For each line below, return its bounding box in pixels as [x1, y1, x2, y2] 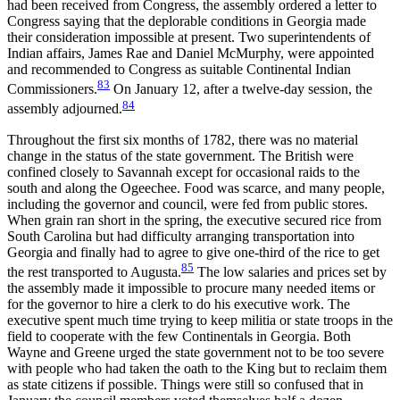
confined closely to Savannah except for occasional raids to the [7, 163, 360, 179]
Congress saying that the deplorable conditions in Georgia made [7, 13, 366, 29]
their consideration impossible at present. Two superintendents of [7, 29, 371, 46]
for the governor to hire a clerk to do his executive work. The [7, 296, 350, 312]
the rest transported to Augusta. [7, 264, 181, 280]
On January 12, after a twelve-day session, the [110, 81, 372, 97]
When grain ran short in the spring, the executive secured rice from [7, 212, 381, 228]
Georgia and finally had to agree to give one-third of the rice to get [7, 244, 379, 260]
